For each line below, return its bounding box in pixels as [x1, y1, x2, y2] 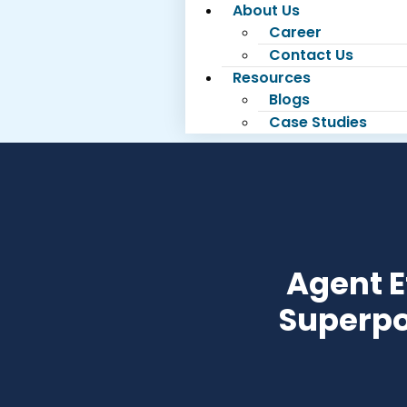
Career [268, 22, 322, 43]
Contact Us [268, 45, 353, 65]
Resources [232, 67, 311, 88]
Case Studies [268, 112, 367, 133]
